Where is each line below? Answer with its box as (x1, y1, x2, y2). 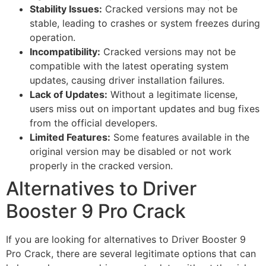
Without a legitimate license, (107, 88, 237, 101)
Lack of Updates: (30, 88, 107, 101)
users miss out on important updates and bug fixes (30, 103, 259, 115)
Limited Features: (30, 131, 110, 144)
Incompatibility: (30, 46, 100, 58)
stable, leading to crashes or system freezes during (30, 17, 260, 30)
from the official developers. (30, 117, 157, 129)
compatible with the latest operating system (30, 60, 229, 72)
